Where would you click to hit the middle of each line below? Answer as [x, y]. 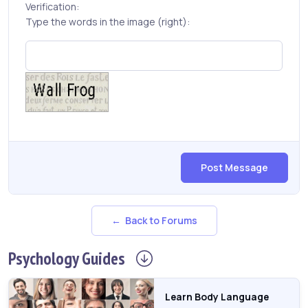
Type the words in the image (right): [108, 22]
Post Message [234, 167]
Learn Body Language [217, 297]
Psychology [45, 258]
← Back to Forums [154, 220]
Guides [103, 258]
